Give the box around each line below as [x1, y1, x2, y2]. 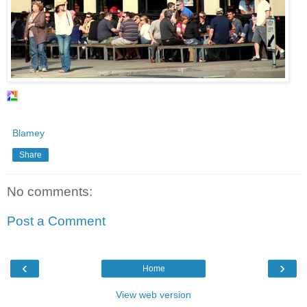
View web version [116, 288, 191, 300]
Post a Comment [7, 214, 106, 229]
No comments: [7, 184, 93, 199]
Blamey [12, 127, 45, 138]
